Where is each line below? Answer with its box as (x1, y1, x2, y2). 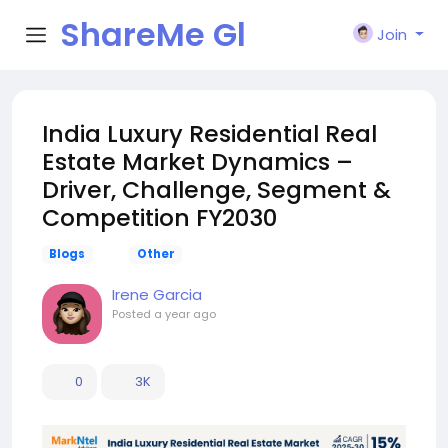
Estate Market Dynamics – (42, 145, 353, 178)
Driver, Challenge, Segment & (42, 173, 391, 206)
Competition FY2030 (42, 201, 277, 234)
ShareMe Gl (60, 12, 246, 57)
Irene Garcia (112, 284, 202, 305)
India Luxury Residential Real (42, 117, 377, 150)
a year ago (154, 306, 216, 322)
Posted (112, 306, 154, 322)
